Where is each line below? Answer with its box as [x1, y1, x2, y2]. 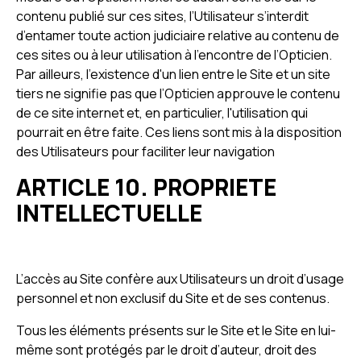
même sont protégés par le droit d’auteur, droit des [16, 341, 317, 359]
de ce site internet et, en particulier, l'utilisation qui [16, 104, 308, 122]
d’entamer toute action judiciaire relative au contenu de [16, 27, 339, 44]
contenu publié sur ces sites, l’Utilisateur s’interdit [16, 7, 309, 25]
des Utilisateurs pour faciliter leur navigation [16, 143, 275, 160]
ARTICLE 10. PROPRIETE [16, 172, 276, 202]
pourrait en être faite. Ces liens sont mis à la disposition [16, 123, 342, 141]
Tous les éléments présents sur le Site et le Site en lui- [16, 322, 336, 339]
